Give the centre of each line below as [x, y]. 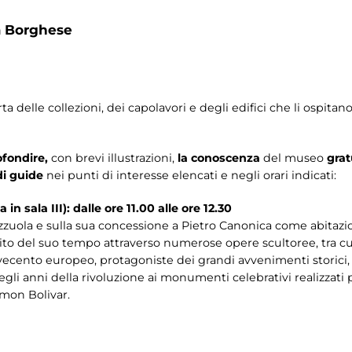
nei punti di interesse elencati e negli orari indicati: [191, 175]
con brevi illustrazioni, [114, 158]
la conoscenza [219, 158]
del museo [293, 158]
